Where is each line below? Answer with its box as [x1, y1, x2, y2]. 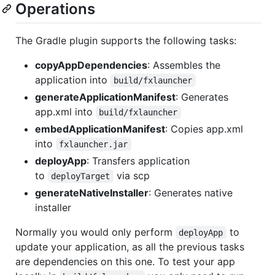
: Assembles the [147, 58, 220, 71]
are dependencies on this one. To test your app [15, 255, 235, 268]
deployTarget [51, 171, 110, 181]
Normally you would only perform [15, 225, 176, 238]
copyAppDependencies [35, 58, 147, 71]
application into [35, 73, 110, 86]
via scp [113, 169, 150, 182]
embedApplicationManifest [35, 122, 165, 135]
